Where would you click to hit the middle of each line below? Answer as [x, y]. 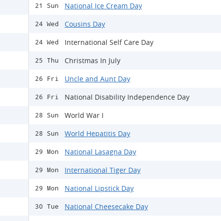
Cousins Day [85, 24]
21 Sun [47, 6]
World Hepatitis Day [97, 134]
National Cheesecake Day [106, 207]
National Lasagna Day [100, 152]
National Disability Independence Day [127, 97]
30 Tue [47, 207]
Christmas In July [92, 61]
